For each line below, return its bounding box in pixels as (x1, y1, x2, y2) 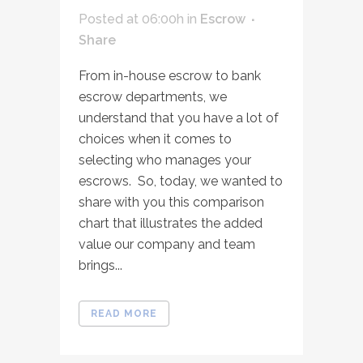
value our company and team (79, 236, 255, 252)
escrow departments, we (79, 88, 227, 105)
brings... (79, 257, 122, 273)
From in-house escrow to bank (79, 67, 261, 83)
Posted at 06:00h (79, 11, 184, 27)
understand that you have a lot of (79, 109, 279, 126)
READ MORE (91, 307, 157, 319)
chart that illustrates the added (79, 215, 263, 231)
